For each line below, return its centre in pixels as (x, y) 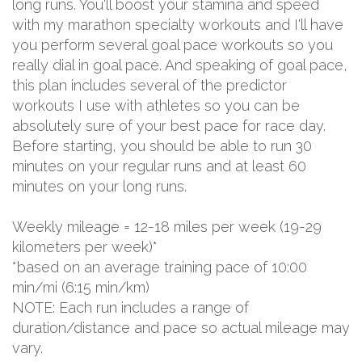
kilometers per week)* (85, 246)
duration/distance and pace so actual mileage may (181, 327)
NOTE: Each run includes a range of (130, 307)
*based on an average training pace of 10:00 (160, 267)
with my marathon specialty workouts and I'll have (178, 24)
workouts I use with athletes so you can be (156, 105)
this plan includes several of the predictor (149, 85)
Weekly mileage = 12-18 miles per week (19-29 (167, 226)
